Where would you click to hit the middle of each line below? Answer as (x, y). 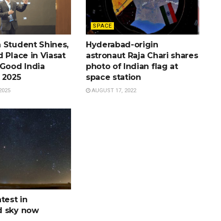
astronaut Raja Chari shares (142, 55)
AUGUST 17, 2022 (113, 90)
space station (113, 77)
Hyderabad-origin (122, 44)
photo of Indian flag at (132, 66)
